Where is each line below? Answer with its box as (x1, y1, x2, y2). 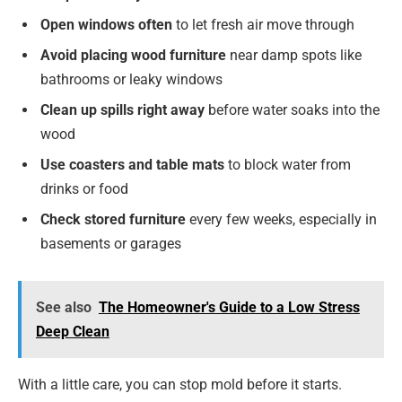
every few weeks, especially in (186, 210, 377, 228)
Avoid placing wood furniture (40, 46, 226, 64)
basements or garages (40, 234, 181, 252)
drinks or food (40, 179, 128, 197)
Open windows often (40, 15, 172, 33)
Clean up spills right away (40, 100, 205, 118)
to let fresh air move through (172, 15, 354, 33)
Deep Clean (35, 323, 109, 341)
